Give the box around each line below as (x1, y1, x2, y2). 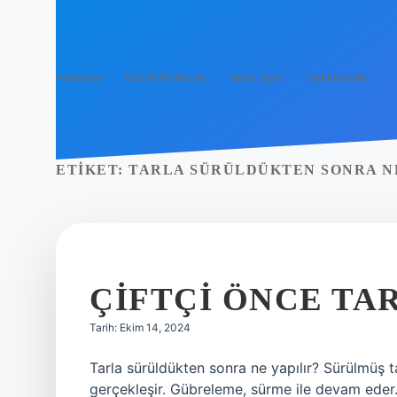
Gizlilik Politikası (125, 71, 206, 84)
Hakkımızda (307, 71, 366, 84)
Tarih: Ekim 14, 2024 (90, 321, 191, 334)
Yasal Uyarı (229, 71, 284, 84)
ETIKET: (56, 162, 128, 177)
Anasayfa (56, 71, 103, 84)
